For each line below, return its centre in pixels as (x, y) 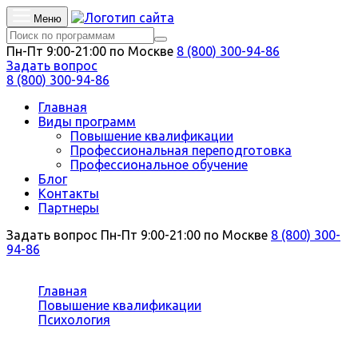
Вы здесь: (70, 276)
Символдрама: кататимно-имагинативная (168, 334)
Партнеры (69, 208)
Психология (74, 320)
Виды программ (87, 121)
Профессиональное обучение (159, 165)
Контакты (69, 193)
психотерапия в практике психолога (148, 348)
